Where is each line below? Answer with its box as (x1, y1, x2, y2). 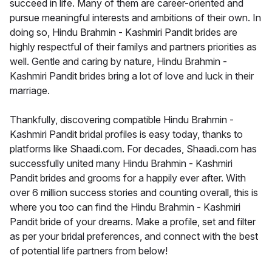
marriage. (10, 84, 50, 97)
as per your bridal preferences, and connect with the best (10, 230, 258, 243)
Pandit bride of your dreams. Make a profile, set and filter (10, 216, 256, 228)
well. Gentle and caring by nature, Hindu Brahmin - (10, 55, 227, 68)
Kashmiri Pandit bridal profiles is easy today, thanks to (10, 128, 243, 141)
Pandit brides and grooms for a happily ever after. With (10, 172, 246, 185)
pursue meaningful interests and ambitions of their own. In (10, 12, 261, 24)
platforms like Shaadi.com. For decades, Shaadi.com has (10, 143, 257, 155)
